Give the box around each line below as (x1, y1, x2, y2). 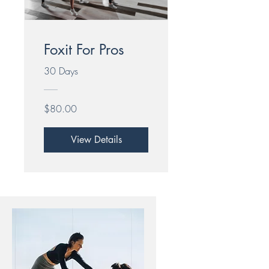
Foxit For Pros (44, 40, 124, 59)
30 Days (44, 64, 78, 77)
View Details (70, 133, 122, 146)
